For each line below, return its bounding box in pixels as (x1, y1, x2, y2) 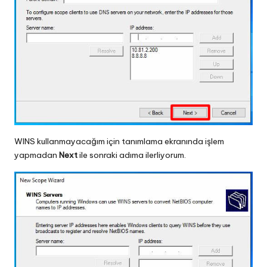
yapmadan (14, 149, 59, 160)
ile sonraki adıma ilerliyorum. (77, 149, 186, 160)
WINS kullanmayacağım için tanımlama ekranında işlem (14, 135, 224, 147)
